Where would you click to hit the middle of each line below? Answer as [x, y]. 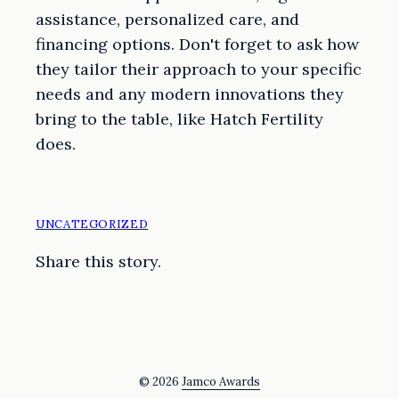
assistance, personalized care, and [167, 19]
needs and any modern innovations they [190, 94]
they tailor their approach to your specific [199, 69]
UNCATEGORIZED [92, 224]
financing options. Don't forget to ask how [197, 44]
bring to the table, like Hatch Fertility [179, 118]
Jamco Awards [221, 381]
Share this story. [98, 261]
